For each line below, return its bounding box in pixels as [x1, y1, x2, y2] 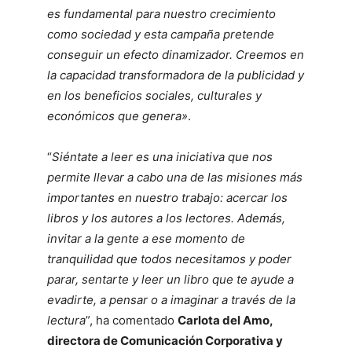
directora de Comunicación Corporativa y [47, 333, 283, 348]
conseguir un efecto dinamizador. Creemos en [47, 47, 304, 62]
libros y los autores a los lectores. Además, [47, 211, 285, 225]
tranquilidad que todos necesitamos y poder [47, 251, 291, 266]
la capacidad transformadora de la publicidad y [47, 68, 304, 82]
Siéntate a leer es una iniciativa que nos [52, 149, 273, 164]
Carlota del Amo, [178, 313, 273, 328]
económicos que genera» [47, 108, 188, 123]
